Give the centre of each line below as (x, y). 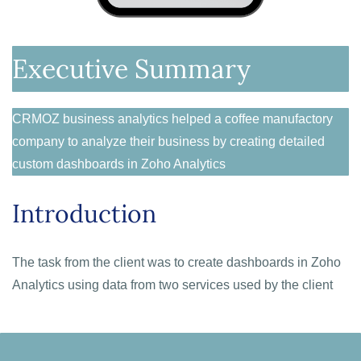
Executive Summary (131, 69)
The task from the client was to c (103, 262)
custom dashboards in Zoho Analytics (119, 164)
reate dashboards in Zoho (268, 262)
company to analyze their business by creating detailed (168, 141)
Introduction (84, 214)
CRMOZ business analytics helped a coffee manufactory (172, 119)
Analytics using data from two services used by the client (172, 285)
